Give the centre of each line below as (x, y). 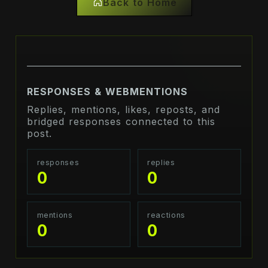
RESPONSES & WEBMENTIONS (108, 92)
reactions (166, 215)
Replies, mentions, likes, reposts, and (124, 110)
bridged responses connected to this (121, 122)
